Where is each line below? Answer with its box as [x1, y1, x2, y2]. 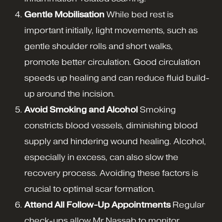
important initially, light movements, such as [24, 26, 198, 36]
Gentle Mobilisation [24, 10, 105, 20]
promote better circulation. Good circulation [24, 57, 200, 67]
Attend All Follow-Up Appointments [24, 200, 170, 210]
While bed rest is [105, 10, 173, 20]
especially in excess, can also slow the [24, 153, 178, 163]
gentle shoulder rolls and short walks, [24, 42, 173, 52]
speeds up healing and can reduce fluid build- [24, 73, 210, 83]
